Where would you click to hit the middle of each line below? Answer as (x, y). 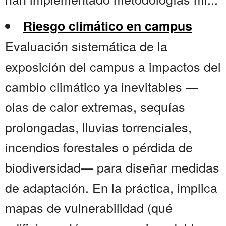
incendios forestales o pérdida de (99, 147)
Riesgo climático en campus (108, 26)
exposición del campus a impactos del (113, 66)
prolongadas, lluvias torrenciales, (98, 127)
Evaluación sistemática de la (86, 46)
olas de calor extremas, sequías (95, 107)
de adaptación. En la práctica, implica (111, 187)
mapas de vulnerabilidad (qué (89, 208)
